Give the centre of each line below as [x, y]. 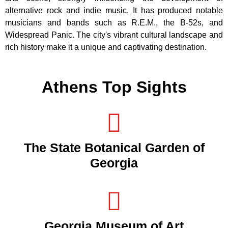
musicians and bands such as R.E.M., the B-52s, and [114, 22]
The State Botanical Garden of [114, 147]
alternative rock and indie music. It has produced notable [114, 10]
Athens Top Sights [114, 87]
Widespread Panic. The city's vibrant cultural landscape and [114, 35]
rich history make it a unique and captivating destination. [106, 47]
